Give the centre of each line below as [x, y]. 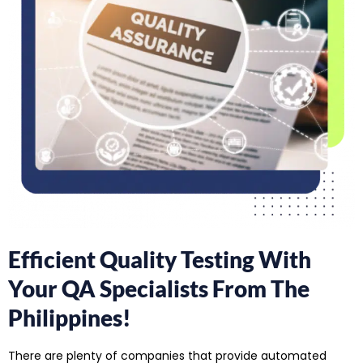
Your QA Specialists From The [159, 289]
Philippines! [70, 318]
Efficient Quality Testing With [160, 260]
